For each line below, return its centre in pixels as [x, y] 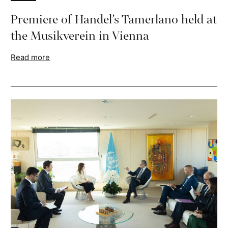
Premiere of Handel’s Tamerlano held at [114, 20]
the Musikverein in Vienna [80, 36]
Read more [31, 58]
